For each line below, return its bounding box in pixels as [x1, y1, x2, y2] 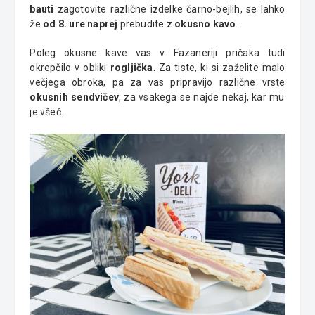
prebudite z [117, 18, 175, 30]
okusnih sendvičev [30, 91, 120, 103]
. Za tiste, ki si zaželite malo [153, 62, 285, 74]
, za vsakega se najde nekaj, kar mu [119, 91, 285, 103]
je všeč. [30, 106, 64, 118]
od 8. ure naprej [43, 18, 118, 30]
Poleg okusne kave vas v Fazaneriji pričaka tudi [30, 47, 285, 59]
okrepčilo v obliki [30, 62, 110, 74]
